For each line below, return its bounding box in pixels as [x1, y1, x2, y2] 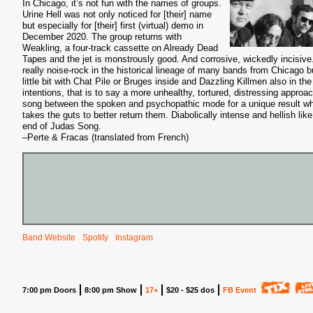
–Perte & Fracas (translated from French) [22, 132, 189, 143]
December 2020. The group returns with [22, 31, 182, 42]
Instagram [115, 233, 153, 242]
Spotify [82, 233, 108, 242]
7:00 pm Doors [22, 286, 76, 294]
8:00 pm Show [85, 286, 137, 294]
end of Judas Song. [22, 121, 101, 131]
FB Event [223, 286, 256, 294]
